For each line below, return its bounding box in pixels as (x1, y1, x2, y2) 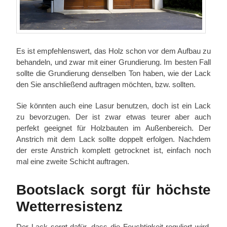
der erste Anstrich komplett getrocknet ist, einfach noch (16, 146, 211, 155)
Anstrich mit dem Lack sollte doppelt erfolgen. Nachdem (16, 135, 211, 144)
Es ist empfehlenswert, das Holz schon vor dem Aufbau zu (16, 47, 211, 56)
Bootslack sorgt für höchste (16, 182, 211, 198)
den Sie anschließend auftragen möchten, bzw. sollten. (16, 80, 196, 89)
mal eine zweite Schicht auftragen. (16, 157, 129, 166)
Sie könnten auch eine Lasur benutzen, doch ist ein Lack (16, 101, 211, 110)
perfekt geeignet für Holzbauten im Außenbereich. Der (16, 124, 211, 133)
